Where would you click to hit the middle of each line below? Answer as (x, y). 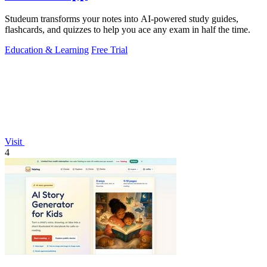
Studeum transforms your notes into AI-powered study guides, (122, 19)
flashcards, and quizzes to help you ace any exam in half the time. (128, 30)
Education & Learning (47, 50)
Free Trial (109, 50)
